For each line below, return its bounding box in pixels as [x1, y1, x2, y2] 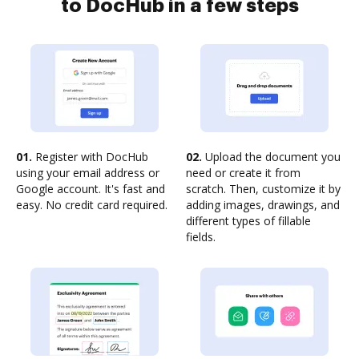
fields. [186, 229, 216, 244]
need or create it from [186, 165, 301, 180]
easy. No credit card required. [16, 197, 167, 212]
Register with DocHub [32, 149, 148, 164]
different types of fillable [186, 213, 311, 228]
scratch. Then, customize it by [186, 181, 341, 196]
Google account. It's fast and [16, 181, 165, 196]
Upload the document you [202, 149, 341, 164]
